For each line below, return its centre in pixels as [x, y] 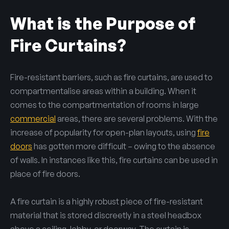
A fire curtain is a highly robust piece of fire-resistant [107, 201]
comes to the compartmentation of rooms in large [105, 105]
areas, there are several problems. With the [137, 118]
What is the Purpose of [103, 23]
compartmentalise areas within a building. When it [103, 91]
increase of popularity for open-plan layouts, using [104, 132]
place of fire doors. [45, 174]
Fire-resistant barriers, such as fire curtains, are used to [111, 77]
